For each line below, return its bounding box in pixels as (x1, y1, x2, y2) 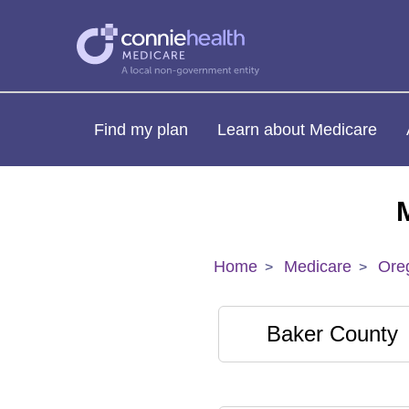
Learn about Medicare (217, 120, 377, 139)
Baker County (267, 321, 398, 346)
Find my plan (94, 120, 188, 139)
